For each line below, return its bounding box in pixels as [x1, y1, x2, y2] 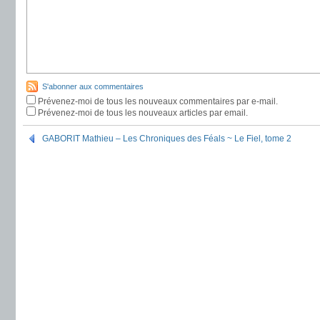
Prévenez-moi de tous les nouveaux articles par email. [38, 108, 248, 118]
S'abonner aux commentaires [42, 82, 144, 91]
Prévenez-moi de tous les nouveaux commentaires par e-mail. [38, 96, 278, 106]
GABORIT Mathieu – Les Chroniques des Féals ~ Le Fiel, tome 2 [42, 134, 291, 144]
